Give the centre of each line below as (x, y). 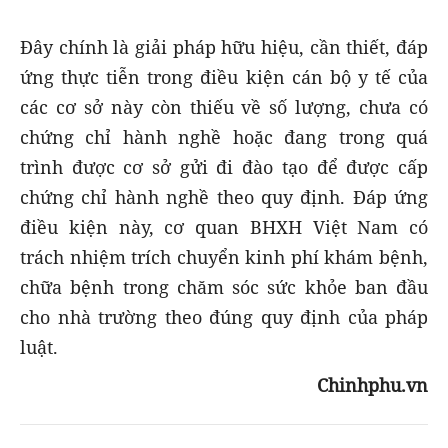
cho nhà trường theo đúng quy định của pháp (224, 316)
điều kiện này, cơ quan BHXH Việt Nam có (224, 226)
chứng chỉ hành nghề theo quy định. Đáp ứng (224, 196)
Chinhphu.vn (372, 384)
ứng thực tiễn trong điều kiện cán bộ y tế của (224, 76)
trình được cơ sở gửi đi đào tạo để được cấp (224, 166)
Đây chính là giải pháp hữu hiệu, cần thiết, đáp (224, 46)
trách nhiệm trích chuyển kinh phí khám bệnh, (224, 256)
